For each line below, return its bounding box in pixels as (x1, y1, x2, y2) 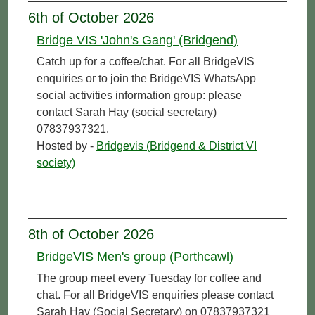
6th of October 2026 (28, 9, 154, 25)
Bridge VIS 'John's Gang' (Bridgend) (37, 32, 238, 47)
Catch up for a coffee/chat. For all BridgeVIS (37, 55, 255, 67)
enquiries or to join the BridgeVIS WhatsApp (37, 72, 256, 84)
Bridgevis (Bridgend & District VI (96, 139, 257, 152)
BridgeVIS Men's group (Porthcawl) (37, 249, 233, 264)
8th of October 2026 (28, 226, 154, 242)
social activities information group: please (37, 89, 242, 101)
